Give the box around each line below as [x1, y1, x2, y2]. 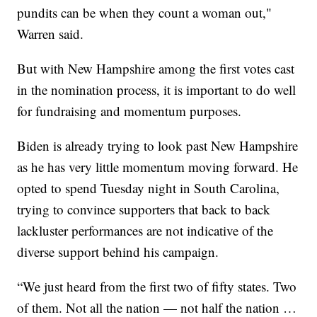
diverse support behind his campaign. [17, 243, 219, 261]
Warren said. [17, 25, 84, 43]
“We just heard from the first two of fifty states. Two [17, 277, 297, 296]
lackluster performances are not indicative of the [17, 221, 274, 240]
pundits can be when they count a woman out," [17, 4, 272, 22]
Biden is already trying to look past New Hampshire [17, 137, 299, 155]
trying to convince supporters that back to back [17, 200, 271, 219]
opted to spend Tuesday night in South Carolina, [17, 179, 280, 197]
